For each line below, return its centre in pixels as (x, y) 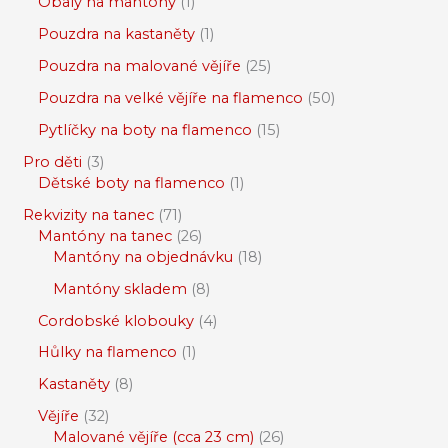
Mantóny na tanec (104, 235)
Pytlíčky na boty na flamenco (144, 129)
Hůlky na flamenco (107, 352)
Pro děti (52, 161)
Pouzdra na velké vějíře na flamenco (170, 97)
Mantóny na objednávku (142, 256)
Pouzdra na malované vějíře (139, 65)
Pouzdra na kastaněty (116, 33)
